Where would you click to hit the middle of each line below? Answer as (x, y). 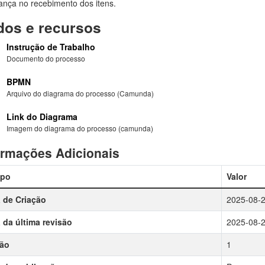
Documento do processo (46, 58)
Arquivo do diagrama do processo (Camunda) (80, 93)
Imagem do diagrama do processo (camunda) (80, 128)
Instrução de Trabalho (51, 47)
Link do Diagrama (42, 117)
